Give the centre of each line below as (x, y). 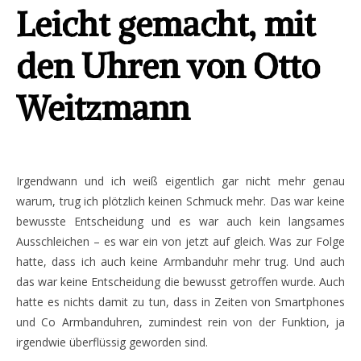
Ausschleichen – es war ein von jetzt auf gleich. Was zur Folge (180, 242)
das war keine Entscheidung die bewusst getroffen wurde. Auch (180, 282)
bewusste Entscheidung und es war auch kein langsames (180, 222)
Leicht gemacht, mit (166, 25)
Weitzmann (103, 108)
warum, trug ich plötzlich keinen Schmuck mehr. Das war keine (180, 201)
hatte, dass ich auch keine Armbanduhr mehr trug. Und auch (180, 262)
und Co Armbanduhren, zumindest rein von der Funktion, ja (180, 322)
